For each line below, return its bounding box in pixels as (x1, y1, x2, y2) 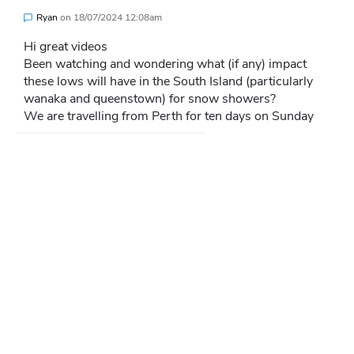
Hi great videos (24, 38, 107, 56)
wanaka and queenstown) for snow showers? (24, 90, 276, 108)
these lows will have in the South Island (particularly (24, 73, 313, 91)
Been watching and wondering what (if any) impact (24, 55, 307, 73)
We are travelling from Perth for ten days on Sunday (24, 107, 314, 126)
